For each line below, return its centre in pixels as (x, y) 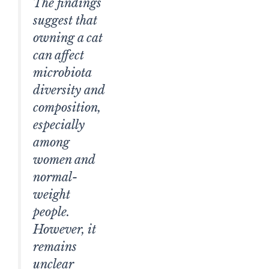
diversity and (69, 90)
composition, (67, 107)
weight (52, 194)
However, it (65, 229)
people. (51, 212)
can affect (59, 55)
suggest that (65, 20)
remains (55, 246)
